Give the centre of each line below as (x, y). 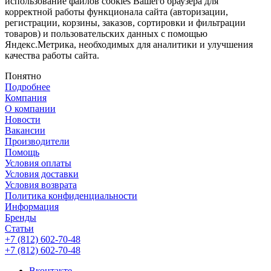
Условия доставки (42, 174)
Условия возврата (41, 185)
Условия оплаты (38, 163)
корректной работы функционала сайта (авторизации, (116, 12)
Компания (26, 98)
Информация (32, 207)
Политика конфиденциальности (71, 196)
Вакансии (25, 131)
